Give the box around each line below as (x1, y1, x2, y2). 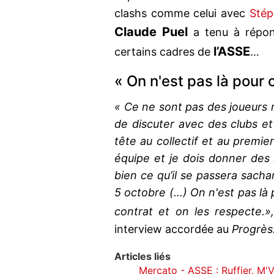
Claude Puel (114, 24, 188, 40)
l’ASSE (213, 44, 250, 59)
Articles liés (114, 250, 171, 263)
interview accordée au (114, 223, 232, 236)
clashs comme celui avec (114, 7, 250, 20)
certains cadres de (114, 45, 213, 59)
